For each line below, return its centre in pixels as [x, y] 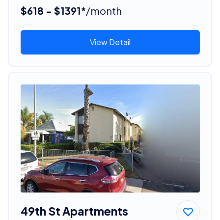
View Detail [110, 42]
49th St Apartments [74, 211]
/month [104, 10]
